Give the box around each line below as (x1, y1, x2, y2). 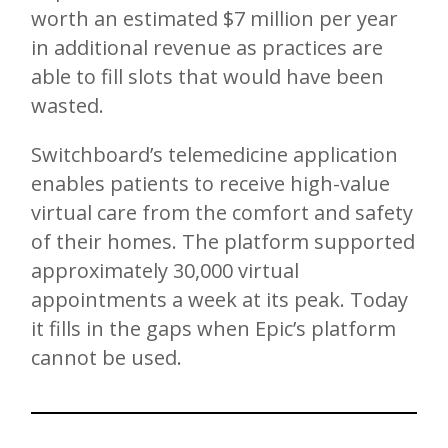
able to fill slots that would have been (31, 63, 384, 91)
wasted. (31, 92, 104, 120)
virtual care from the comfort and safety (31, 199, 413, 227)
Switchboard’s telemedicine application (31, 141, 398, 169)
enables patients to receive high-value (31, 170, 390, 198)
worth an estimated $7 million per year (31, 5, 398, 33)
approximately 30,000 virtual (31, 257, 299, 285)
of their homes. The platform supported (31, 228, 415, 256)
